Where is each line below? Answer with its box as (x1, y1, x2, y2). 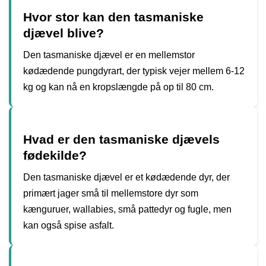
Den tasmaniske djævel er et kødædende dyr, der (23, 172, 230, 182)
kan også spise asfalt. (23, 220, 114, 230)
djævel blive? (23, 26, 104, 40)
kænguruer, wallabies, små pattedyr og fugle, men (23, 204, 232, 214)
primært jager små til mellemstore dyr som (23, 188, 198, 198)
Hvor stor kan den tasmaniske (23, 9, 204, 24)
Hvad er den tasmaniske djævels (23, 132, 220, 146)
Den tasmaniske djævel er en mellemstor (23, 49, 195, 60)
